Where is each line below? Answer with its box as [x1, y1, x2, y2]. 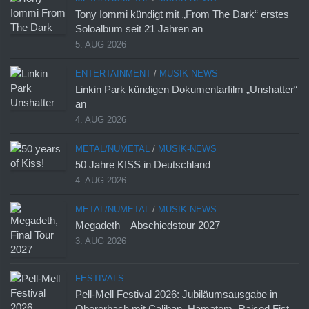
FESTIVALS [75, 273, 124, 284]
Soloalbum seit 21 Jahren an [75, 23, 203, 35]
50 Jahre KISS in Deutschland [75, 159, 210, 171]
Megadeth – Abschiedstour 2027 [75, 219, 220, 232]
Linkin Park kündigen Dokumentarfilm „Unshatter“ [75, 83, 297, 96]
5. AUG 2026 [75, 39, 126, 50]
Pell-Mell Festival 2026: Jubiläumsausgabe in [75, 288, 277, 301]
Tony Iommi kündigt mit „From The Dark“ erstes [75, 8, 289, 21]
